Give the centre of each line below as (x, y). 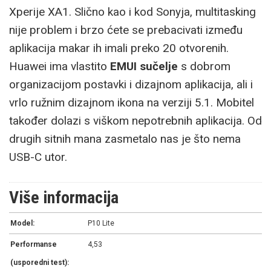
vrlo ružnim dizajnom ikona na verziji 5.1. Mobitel (132, 102)
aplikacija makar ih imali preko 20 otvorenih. (119, 48)
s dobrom (204, 66)
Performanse (34, 244)
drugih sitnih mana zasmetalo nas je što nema (125, 139)
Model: (22, 223)
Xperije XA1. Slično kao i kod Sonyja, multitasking (132, 11)
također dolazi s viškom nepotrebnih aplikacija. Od (135, 120)
